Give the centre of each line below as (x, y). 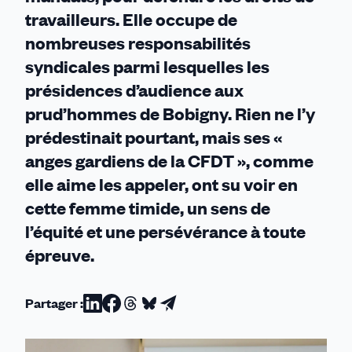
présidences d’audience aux (134, 90)
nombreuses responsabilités (138, 43)
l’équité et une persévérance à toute (165, 231)
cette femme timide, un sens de (148, 208)
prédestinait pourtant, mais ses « (154, 137)
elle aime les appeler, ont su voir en (161, 184)
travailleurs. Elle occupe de (131, 19)
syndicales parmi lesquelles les (147, 66)
